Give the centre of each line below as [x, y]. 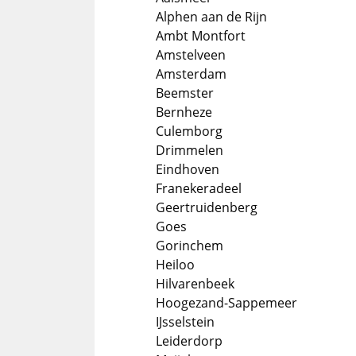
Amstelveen [191, 55]
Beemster [185, 93]
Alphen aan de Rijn [211, 17]
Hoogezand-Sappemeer [226, 303]
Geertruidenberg [207, 207]
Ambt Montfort [201, 36]
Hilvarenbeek [195, 284]
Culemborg [189, 131]
